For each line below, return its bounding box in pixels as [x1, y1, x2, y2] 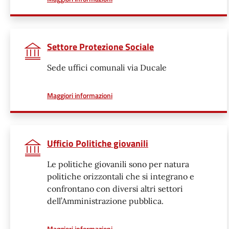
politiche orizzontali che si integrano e [47, 171, 194, 181]
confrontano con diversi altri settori [47, 184, 183, 194]
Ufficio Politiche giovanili [47, 136, 148, 150]
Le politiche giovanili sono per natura [47, 159, 189, 169]
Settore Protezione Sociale [47, 40, 154, 54]
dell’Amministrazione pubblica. [47, 196, 166, 206]
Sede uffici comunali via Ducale [47, 62, 167, 73]
